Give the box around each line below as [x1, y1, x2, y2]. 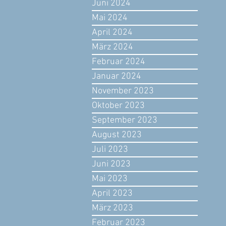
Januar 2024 [92, 71, 141, 82]
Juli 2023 [92, 144, 128, 155]
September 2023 [92, 115, 157, 126]
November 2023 [92, 85, 154, 96]
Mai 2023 [92, 173, 128, 184]
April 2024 [92, 27, 133, 38]
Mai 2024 [92, 12, 128, 23]
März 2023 [92, 202, 133, 213]
